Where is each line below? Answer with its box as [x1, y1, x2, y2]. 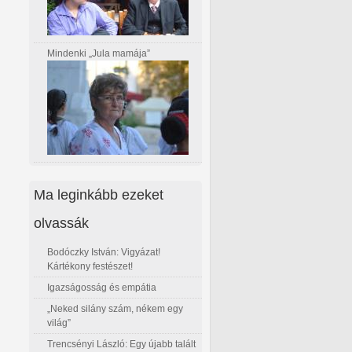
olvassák [34, 214, 89, 231]
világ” [47, 317, 71, 328]
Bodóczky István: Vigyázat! [47, 246, 160, 258]
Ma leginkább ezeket [34, 185, 163, 203]
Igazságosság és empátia [47, 281, 156, 293]
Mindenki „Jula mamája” [47, 48, 150, 60]
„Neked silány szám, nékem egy [47, 302, 183, 314]
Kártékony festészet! [47, 260, 133, 272]
